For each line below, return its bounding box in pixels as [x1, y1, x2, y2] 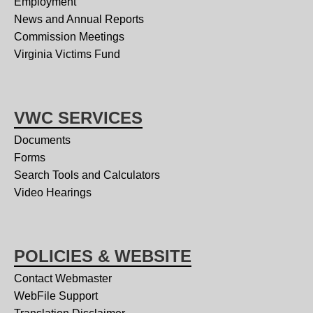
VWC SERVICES [14, 108, 143, 127]
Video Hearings [14, 186, 92, 198]
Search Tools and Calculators [14, 168, 160, 181]
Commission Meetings [14, 30, 124, 43]
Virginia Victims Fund [14, 48, 120, 60]
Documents [14, 133, 71, 146]
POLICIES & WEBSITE [14, 246, 191, 265]
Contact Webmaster [14, 272, 112, 284]
